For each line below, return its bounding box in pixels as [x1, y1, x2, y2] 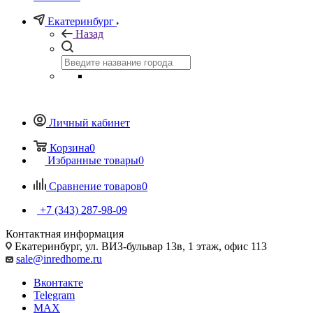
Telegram [34, 289, 75, 301]
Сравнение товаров [49, 180, 142, 192]
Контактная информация [6, 227, 124, 240]
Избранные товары [48, 154, 138, 166]
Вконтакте [34, 276, 83, 289]
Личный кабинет [49, 116, 130, 129]
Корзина [50, 141, 89, 154]
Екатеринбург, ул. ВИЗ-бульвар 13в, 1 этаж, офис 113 [12, 240, 267, 252]
